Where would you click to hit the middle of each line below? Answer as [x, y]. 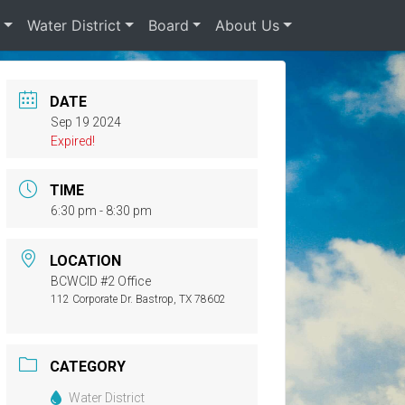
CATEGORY [88, 366]
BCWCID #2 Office [101, 282]
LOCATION [85, 261]
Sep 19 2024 [86, 122]
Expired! [73, 141]
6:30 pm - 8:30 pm [101, 211]
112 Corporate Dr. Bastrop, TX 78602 [138, 300]
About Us [248, 25]
